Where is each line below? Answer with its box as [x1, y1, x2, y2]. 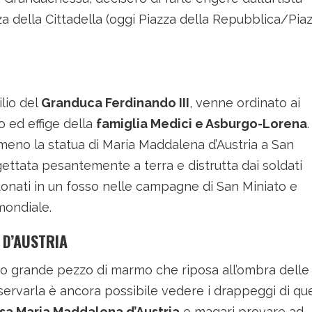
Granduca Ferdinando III [41, 95, 189, 110]
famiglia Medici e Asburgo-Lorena [96, 116, 307, 131]
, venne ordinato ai [189, 95, 300, 110]
